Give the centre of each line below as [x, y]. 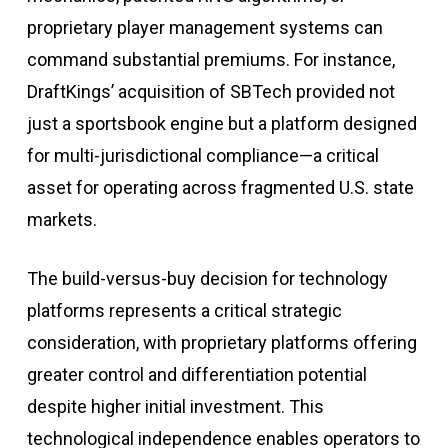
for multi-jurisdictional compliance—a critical [202, 155]
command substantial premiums [156, 59]
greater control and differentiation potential [196, 374]
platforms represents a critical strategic [184, 310]
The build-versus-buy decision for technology [207, 278]
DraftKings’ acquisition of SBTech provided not [210, 91]
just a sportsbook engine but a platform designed [221, 123]
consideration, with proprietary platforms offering [221, 342]
